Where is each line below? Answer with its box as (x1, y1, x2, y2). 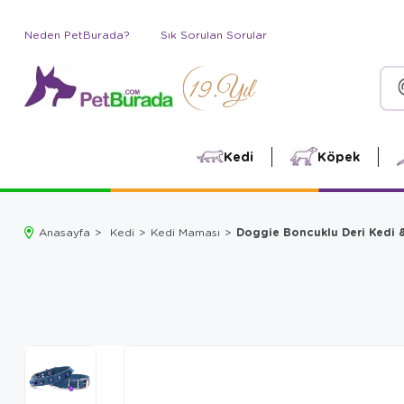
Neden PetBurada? (24, 28, 130, 41)
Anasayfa (39, 225, 90, 239)
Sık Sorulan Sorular (161, 28, 267, 41)
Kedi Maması (151, 225, 220, 239)
